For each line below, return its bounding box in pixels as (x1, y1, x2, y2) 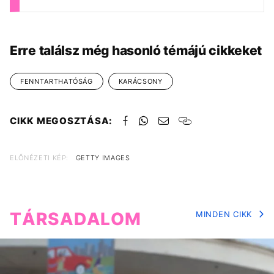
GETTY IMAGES (75, 154, 130, 163)
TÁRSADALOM (10, 209, 141, 230)
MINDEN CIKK (195, 209, 252, 220)
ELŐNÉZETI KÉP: (10, 154, 69, 163)
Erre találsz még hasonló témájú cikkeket (10, 43, 262, 59)
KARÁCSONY (118, 77, 163, 86)
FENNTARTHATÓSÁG (20, 77, 93, 86)
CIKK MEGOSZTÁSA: (10, 115, 113, 127)
